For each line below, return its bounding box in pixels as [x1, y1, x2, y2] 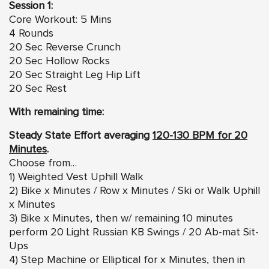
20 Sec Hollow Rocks [9, 56, 110, 67]
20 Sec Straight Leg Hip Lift [9, 70, 141, 81]
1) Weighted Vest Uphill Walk [9, 172, 144, 183]
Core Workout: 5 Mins [9, 14, 112, 26]
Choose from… [9, 158, 77, 169]
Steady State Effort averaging [9, 130, 153, 142]
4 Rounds [9, 28, 53, 40]
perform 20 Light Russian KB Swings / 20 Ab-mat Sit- [9, 227, 259, 238]
